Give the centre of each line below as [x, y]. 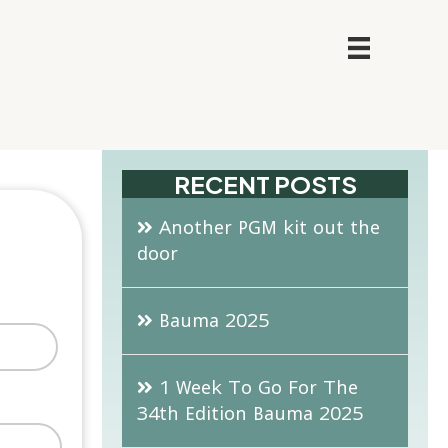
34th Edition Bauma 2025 [250, 413]
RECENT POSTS [265, 184]
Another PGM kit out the [270, 227]
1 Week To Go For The [259, 387]
